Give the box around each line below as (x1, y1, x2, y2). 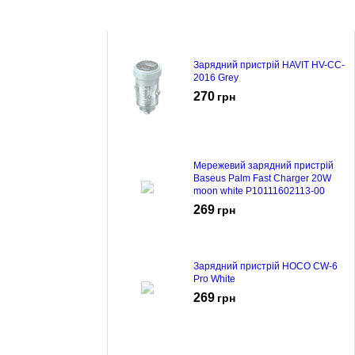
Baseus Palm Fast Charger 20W (193, 172, 331, 184)
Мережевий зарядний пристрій (193, 159, 334, 171)
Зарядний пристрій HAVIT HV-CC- (193, 59, 345, 71)
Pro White (193, 273, 235, 284)
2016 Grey (193, 71, 239, 83)
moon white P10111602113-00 (193, 185, 325, 197)
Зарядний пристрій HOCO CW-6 (193, 260, 338, 272)
